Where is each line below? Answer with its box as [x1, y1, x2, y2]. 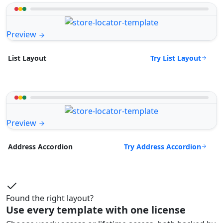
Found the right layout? [6, 193, 94, 204]
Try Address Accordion [124, 141, 201, 151]
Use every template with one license [6, 203, 186, 217]
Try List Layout [150, 53, 201, 63]
